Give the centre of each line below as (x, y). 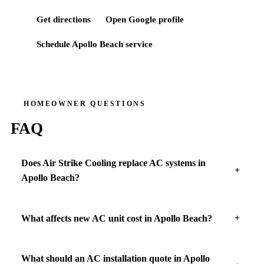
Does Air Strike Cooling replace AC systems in (113, 163)
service (138, 44)
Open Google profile (145, 20)
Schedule (55, 44)
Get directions (64, 20)
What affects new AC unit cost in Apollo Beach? (116, 218)
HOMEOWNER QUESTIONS (85, 104)
